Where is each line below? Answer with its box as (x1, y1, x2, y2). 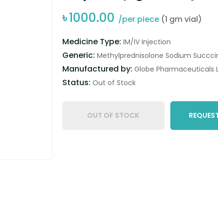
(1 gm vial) (161, 13, 202, 25)
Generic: (62, 49, 97, 61)
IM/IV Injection (123, 36, 171, 47)
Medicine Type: (62, 36, 123, 47)
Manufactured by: (62, 63, 134, 74)
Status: (62, 76, 92, 88)
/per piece (118, 13, 161, 25)
